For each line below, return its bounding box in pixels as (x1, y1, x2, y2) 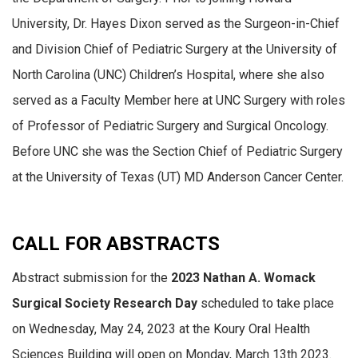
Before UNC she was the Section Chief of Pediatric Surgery (12, 144, 343, 160)
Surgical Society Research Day (12, 296, 201, 312)
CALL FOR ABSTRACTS (12, 233, 220, 256)
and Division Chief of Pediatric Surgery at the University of (12, 42, 337, 58)
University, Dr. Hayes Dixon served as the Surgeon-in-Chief (12, 16, 340, 32)
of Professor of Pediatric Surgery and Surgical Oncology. (12, 118, 328, 134)
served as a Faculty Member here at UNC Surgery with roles (12, 93, 345, 109)
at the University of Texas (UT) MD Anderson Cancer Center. (12, 169, 344, 185)
